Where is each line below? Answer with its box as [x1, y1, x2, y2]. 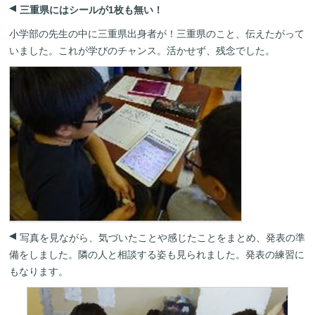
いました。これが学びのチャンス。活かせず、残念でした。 [9, 45, 276, 57]
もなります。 [9, 266, 69, 278]
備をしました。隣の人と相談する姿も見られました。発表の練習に [9, 249, 305, 261]
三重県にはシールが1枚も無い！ [20, 4, 164, 16]
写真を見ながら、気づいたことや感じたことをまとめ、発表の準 [20, 232, 306, 244]
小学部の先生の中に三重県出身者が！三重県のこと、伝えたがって [9, 28, 305, 40]
